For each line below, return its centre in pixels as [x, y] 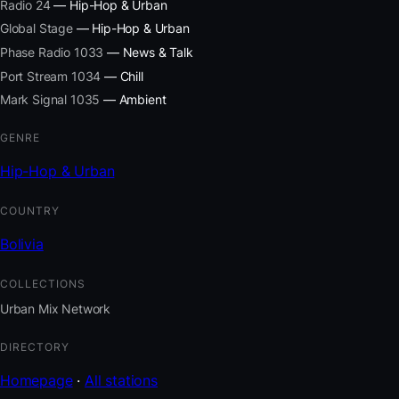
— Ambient [133, 100]
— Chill [122, 76]
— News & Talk [148, 53]
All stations [121, 381]
